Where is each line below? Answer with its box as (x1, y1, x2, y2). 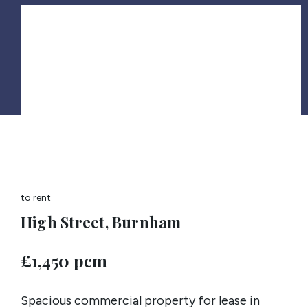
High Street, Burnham (21, 211, 181, 232)
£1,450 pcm (21, 249, 107, 272)
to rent (21, 191, 51, 203)
